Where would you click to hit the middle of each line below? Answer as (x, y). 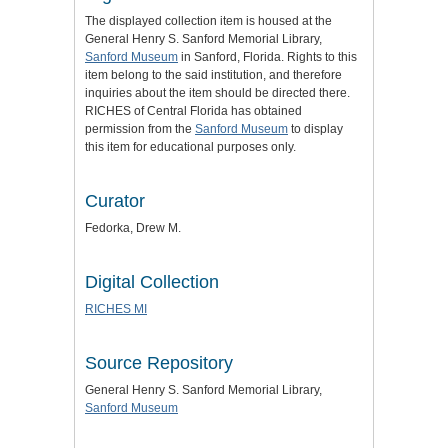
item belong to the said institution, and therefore (213, 75)
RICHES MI (116, 309)
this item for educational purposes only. (190, 147)
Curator (115, 201)
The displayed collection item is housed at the (208, 21)
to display (315, 129)
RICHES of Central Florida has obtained (193, 111)
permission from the (140, 129)
